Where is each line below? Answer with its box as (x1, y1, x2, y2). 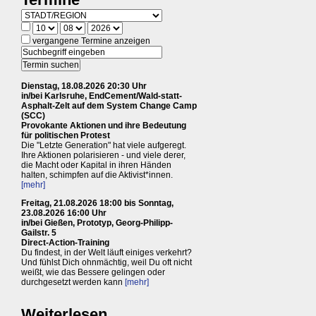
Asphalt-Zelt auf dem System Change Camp (21, 101, 197, 111)
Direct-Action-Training (21, 238, 109, 248)
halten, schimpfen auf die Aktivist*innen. (21, 170, 173, 181)
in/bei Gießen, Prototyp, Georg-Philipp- (21, 218, 173, 229)
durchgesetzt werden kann (21, 277, 125, 288)
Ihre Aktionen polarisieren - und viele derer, (21, 150, 186, 161)
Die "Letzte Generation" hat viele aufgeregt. (21, 140, 186, 151)
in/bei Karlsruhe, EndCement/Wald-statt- (21, 91, 182, 102)
